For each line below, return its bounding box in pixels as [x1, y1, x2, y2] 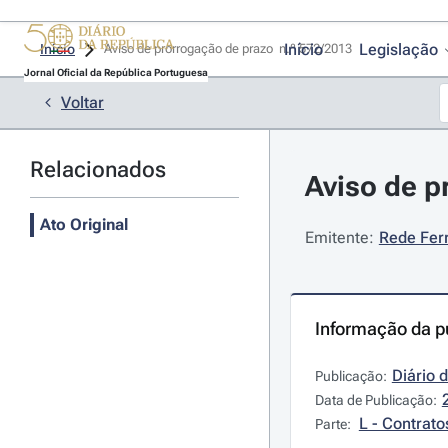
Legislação [358, 40, 438, 59]
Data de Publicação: [314, 392, 437, 408]
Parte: [314, 416, 354, 432]
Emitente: [304, 228, 374, 247]
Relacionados [30, 157, 166, 182]
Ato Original [40, 215, 128, 234]
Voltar [61, 93, 104, 112]
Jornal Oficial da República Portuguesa [23, 67, 208, 78]
